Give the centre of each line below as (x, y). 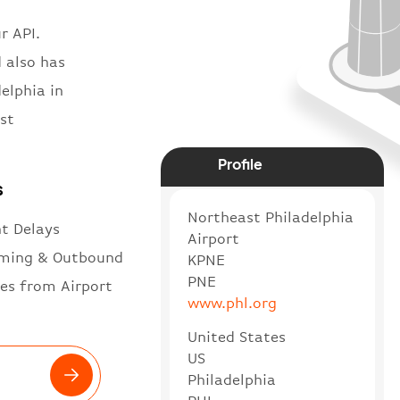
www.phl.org (232, 303)
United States (236, 337)
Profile (241, 163)
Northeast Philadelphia (270, 217)
